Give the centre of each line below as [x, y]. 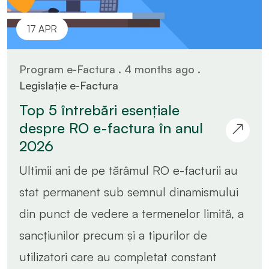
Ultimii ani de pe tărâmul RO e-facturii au [128, 170]
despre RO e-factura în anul [111, 128]
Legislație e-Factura [69, 85]
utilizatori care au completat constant [118, 256]
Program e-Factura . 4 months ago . [110, 69]
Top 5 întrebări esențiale [99, 110]
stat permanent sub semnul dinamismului [129, 192]
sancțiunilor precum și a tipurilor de [113, 235]
